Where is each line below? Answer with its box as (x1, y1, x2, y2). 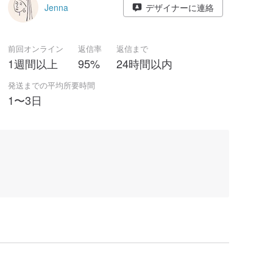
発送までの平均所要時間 (8, 79, 95, 91)
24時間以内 (116, 55, 172, 71)
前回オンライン (8, 43, 63, 54)
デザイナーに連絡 (145, 1, 214, 13)
